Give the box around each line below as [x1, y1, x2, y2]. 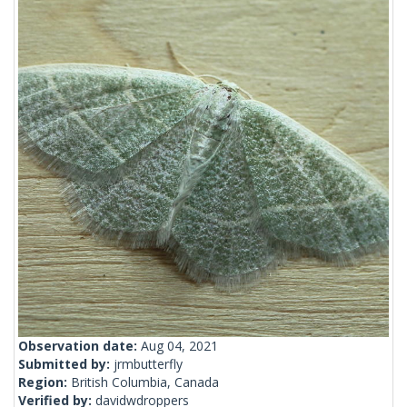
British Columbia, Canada [71, 373, 219, 392]
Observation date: [18, 337, 141, 355]
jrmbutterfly [114, 355, 183, 373]
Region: [18, 373, 71, 392]
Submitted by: [18, 355, 114, 373]
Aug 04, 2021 [141, 337, 218, 355]
